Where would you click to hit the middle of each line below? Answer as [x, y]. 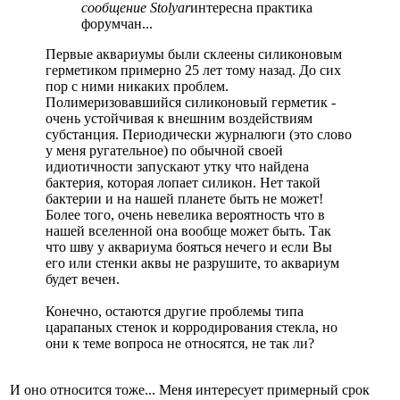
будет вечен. [83, 279]
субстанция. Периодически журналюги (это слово [199, 134]
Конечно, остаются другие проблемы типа [175, 311]
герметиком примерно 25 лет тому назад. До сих [193, 70]
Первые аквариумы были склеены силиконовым [194, 54]
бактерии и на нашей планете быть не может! [184, 198]
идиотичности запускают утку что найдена [177, 166]
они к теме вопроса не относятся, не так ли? [180, 343]
